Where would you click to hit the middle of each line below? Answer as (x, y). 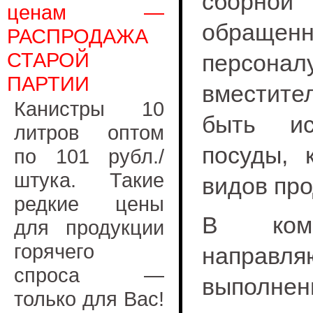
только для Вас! (89, 299)
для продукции (89, 227)
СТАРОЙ (48, 60)
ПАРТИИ (48, 83)
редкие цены (89, 204)
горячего (54, 251)
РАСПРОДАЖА (78, 36)
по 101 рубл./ (89, 156)
